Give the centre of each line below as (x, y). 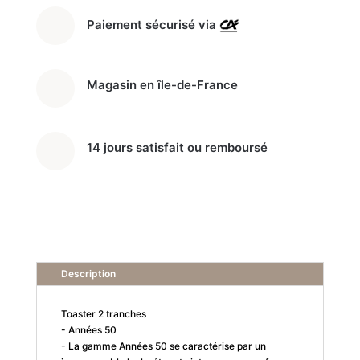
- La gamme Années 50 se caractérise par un (163, 346)
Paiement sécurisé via (153, 24)
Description (88, 273)
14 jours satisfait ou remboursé (177, 147)
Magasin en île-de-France (162, 84)
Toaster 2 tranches (103, 313)
